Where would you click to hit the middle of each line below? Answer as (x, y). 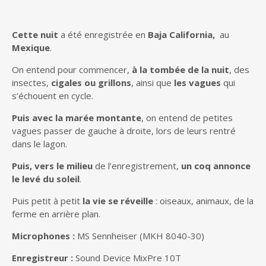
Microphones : (43, 236)
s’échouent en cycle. (53, 96)
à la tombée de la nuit (180, 69)
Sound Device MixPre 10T (128, 258)
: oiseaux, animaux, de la (203, 201)
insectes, (31, 83)
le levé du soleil (46, 179)
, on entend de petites (187, 118)
